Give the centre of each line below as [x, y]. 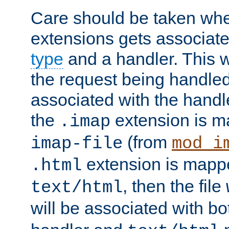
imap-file [77, 143]
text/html [77, 187]
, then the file [174, 186]
